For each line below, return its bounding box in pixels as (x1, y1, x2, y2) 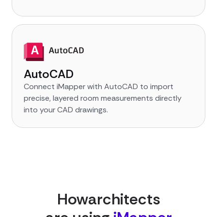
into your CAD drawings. (24, 105, 108, 115)
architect (88, 189, 153, 210)
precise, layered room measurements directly (24, 93, 182, 104)
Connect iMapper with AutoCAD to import (24, 81, 173, 92)
